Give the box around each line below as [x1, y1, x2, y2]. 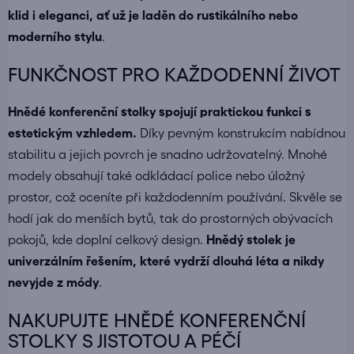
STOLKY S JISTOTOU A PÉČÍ [8, 330, 241, 352]
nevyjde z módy [8, 275, 99, 290]
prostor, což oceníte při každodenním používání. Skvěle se [8, 190, 342, 205]
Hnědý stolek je [206, 232, 296, 247]
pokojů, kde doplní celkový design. [8, 232, 206, 247]
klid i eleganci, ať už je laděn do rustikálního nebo [8, 8, 298, 23]
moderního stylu [8, 29, 102, 44]
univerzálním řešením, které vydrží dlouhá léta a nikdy [8, 254, 324, 269]
